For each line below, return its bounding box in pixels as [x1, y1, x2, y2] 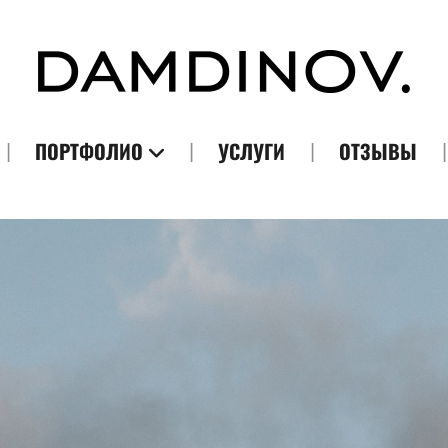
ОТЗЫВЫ [339, 135, 417, 166]
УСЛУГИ [218, 135, 285, 166]
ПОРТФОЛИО [35, 135, 143, 166]
